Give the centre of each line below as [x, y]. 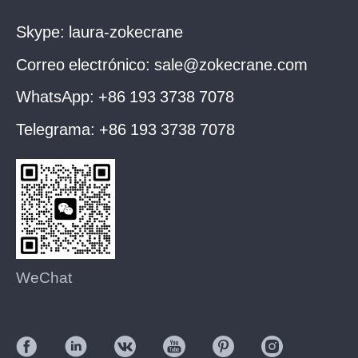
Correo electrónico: [85, 63]
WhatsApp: [57, 96]
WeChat [44, 276]
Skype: [42, 31]
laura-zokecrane [125, 31]
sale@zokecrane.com [231, 63]
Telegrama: [57, 128]
